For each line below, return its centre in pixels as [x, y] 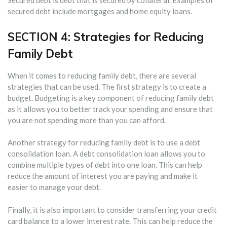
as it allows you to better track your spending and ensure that [110, 109]
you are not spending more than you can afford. [87, 120]
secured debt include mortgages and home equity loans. [100, 11]
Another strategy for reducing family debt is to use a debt [104, 143]
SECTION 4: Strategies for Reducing [106, 36]
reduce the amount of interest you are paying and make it [103, 176]
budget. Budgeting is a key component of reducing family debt [111, 98]
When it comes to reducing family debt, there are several [102, 75]
